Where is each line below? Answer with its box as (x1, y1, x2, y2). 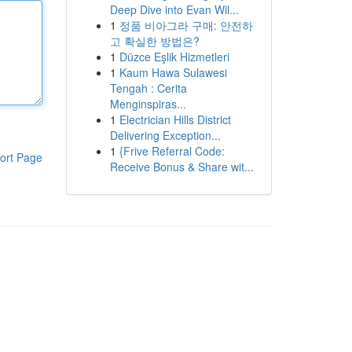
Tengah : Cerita (109, 80, 187, 96)
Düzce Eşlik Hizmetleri (119, 49, 229, 64)
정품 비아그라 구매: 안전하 (119, 17, 253, 33)
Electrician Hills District (119, 112, 231, 127)
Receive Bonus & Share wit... (109, 159, 254, 174)
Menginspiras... (109, 96, 186, 112)
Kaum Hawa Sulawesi (119, 64, 227, 80)
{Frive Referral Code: (119, 143, 225, 159)
